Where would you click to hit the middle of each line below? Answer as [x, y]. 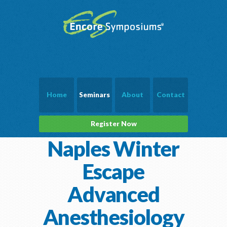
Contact [171, 95]
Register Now [113, 124]
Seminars [94, 95]
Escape [113, 172]
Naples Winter [113, 149]
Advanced [113, 194]
